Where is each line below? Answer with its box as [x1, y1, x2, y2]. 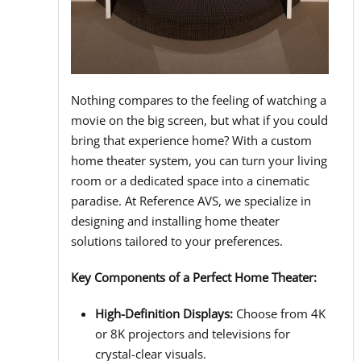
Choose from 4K [233, 305, 326, 322]
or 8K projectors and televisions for [95, 326, 290, 342]
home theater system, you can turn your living [71, 152, 327, 169]
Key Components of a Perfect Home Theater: [71, 269, 317, 286]
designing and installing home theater [71, 213, 280, 230]
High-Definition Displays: [95, 305, 233, 322]
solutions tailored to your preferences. [71, 233, 283, 250]
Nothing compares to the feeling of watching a [71, 92, 326, 109]
